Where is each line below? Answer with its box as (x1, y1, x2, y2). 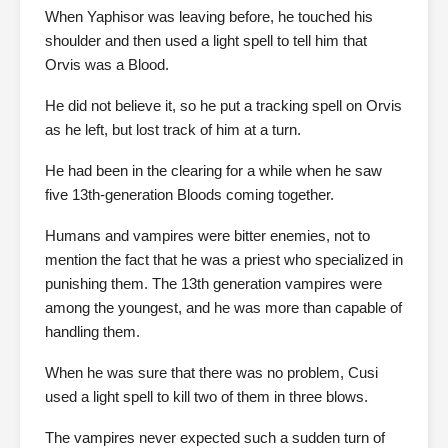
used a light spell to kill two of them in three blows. (45, 388, 368, 405)
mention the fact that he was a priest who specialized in (45, 251, 403, 268)
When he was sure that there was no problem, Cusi (45, 364, 378, 381)
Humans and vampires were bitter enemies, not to (45, 227, 370, 244)
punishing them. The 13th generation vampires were (45, 275, 382, 292)
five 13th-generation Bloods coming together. (45, 186, 334, 203)
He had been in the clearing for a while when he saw (45, 162, 382, 179)
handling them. (45, 323, 140, 340)
